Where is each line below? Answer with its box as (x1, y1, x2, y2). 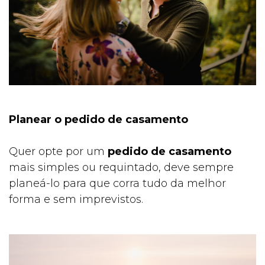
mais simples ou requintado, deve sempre (9, 161, 234, 174)
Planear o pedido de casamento (9, 113, 188, 127)
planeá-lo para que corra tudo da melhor (9, 177, 226, 190)
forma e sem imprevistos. (9, 193, 143, 206)
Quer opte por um (9, 145, 108, 159)
